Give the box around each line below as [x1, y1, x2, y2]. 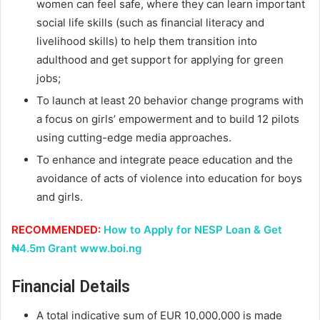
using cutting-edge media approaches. [36, 130, 231, 144]
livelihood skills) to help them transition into [36, 34, 257, 48]
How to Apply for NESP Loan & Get [104, 222, 282, 236]
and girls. [36, 189, 83, 204]
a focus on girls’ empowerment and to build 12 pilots [36, 111, 299, 126]
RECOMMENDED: [11, 222, 101, 236]
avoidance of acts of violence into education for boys [36, 171, 302, 185]
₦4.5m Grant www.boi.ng [11, 241, 141, 255]
